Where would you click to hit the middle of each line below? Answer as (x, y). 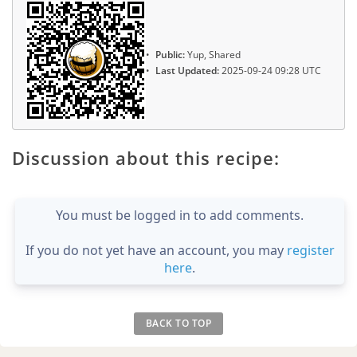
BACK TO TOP (178, 323)
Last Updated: (187, 71)
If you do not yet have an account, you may (156, 250)
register (310, 250)
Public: (170, 54)
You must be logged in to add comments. (180, 215)
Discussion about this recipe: (146, 157)
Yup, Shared (213, 54)
